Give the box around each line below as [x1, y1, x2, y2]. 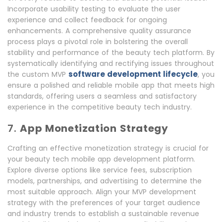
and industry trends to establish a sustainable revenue [7, 209, 199, 219]
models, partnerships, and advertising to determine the [7, 176, 202, 186]
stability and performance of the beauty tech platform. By [7, 48, 215, 58]
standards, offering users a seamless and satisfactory [7, 91, 197, 102]
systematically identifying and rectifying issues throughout [7, 58, 214, 69]
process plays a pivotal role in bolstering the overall [7, 37, 188, 47]
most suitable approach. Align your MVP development [7, 187, 196, 197]
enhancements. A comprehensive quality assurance [7, 26, 191, 36]
